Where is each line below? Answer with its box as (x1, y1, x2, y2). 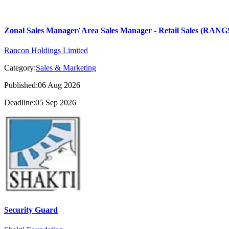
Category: (4, 63, 36, 73)
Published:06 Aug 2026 (4, 81, 80, 90)
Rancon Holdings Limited (4, 46, 88, 55)
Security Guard (4, 205, 58, 214)
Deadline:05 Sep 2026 (4, 98, 76, 107)
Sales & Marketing (36, 63, 96, 73)
